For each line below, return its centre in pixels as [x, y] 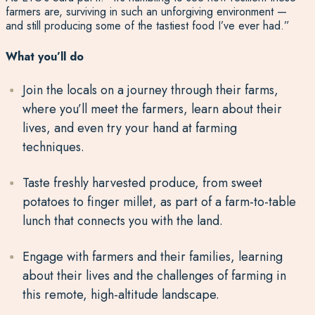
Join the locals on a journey [95, 90]
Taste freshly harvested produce [108, 183]
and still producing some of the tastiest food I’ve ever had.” [147, 26]
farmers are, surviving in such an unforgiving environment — [146, 12]
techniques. [53, 147]
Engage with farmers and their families [126, 257]
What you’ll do [44, 57]
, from [213, 183]
